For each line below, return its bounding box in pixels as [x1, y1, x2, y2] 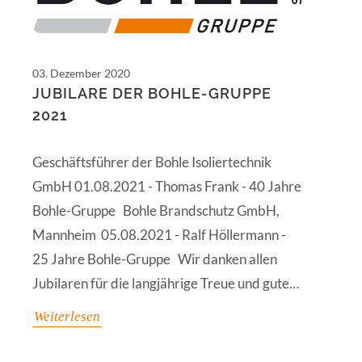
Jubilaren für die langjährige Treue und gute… [32, 275, 299, 293]
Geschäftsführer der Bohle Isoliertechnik [32, 154, 271, 171]
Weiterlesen [34, 309, 100, 325]
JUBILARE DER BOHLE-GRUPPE [32, 85, 271, 103]
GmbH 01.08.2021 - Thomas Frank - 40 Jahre [32, 178, 301, 196]
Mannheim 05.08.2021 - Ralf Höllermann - [32, 226, 286, 244]
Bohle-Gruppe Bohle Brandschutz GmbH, [32, 202, 280, 220]
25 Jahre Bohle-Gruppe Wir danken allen [32, 250, 277, 268]
